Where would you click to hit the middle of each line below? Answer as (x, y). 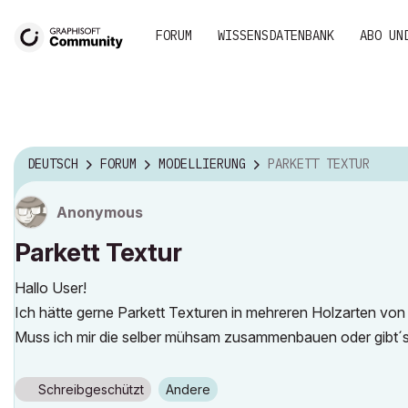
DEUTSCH (53, 164)
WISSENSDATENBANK (276, 36)
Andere (192, 389)
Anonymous (100, 212)
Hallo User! (51, 288)
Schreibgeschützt (91, 389)
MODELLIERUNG (202, 164)
